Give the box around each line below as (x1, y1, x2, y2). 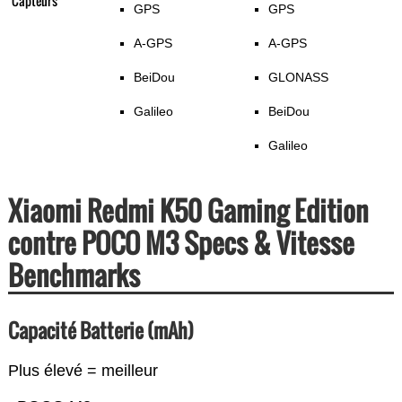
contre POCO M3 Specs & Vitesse (7, 223, 354, 264)
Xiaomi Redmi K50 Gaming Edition (7, 190, 369, 232)
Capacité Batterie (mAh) (7, 316, 194, 345)
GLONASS (267, 70, 328, 85)
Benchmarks (7, 255, 140, 296)
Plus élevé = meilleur (7, 362, 158, 380)
